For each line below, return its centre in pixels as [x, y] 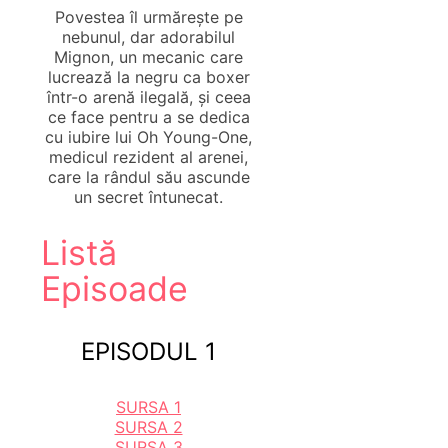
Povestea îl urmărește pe [148, 17]
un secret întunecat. [149, 197]
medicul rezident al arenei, [149, 157]
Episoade [114, 289]
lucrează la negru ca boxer [148, 77]
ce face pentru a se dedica [148, 117]
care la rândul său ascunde [148, 177]
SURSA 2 [148, 427]
